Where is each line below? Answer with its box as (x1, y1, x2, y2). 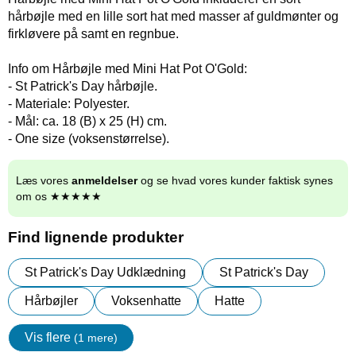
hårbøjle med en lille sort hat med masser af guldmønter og (8, 10, 339, 23)
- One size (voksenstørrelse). (8, 132, 169, 145)
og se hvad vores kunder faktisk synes (137, 174, 333, 187)
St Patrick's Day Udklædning (25, 265, 186, 279)
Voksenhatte (111, 294, 181, 308)
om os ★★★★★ (16, 190, 102, 203)
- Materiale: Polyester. (8, 97, 130, 110)
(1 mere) (74, 331, 118, 344)
